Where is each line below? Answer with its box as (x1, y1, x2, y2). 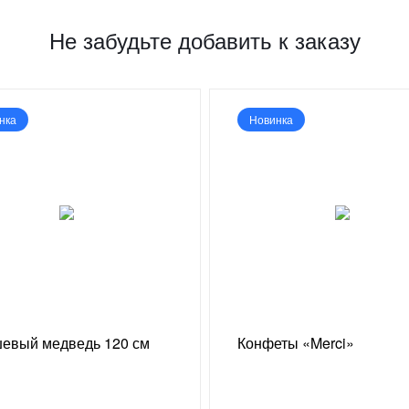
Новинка (248, 110, 293, 127)
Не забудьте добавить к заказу (48, 23, 361, 56)
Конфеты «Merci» (236, 332, 354, 354)
